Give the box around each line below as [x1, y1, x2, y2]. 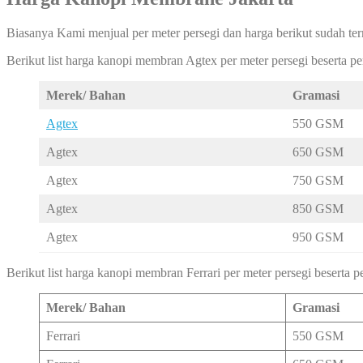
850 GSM [293, 202, 344, 216]
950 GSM [293, 230, 344, 245]
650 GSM [293, 145, 344, 160]
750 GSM [293, 173, 344, 188]
